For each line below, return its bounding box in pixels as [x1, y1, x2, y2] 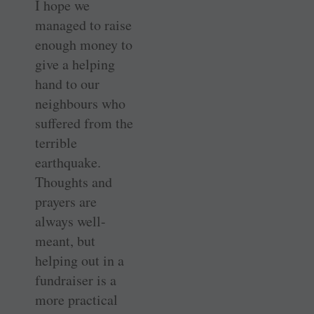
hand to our [35, 74, 100, 94]
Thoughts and [35, 172, 112, 192]
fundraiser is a [35, 271, 116, 290]
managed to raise [35, 15, 132, 35]
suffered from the [35, 114, 133, 133]
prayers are [35, 192, 97, 212]
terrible [35, 133, 77, 153]
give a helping [35, 55, 115, 74]
